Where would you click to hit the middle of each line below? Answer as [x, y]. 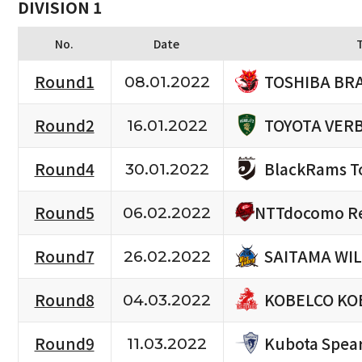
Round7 [64, 257]
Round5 [64, 213]
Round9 [64, 344]
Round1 [64, 82]
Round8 [64, 300]
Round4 [64, 169]
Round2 [64, 126]
